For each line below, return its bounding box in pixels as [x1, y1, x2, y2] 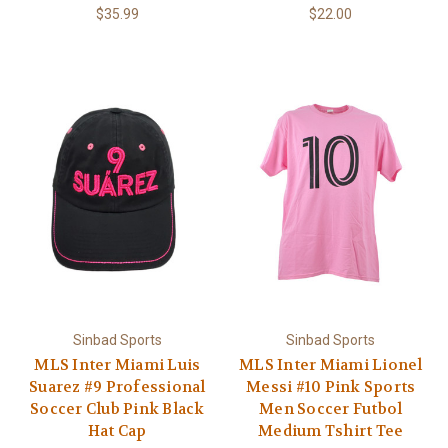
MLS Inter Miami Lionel [239, 354, 423, 375]
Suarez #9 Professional [29, 376, 206, 397]
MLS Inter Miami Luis [34, 354, 201, 375]
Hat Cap [87, 420, 147, 441]
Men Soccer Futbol [259, 398, 403, 419]
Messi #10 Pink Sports [246, 376, 416, 397]
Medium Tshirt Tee [258, 420, 404, 441]
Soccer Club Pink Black [30, 398, 205, 419]
